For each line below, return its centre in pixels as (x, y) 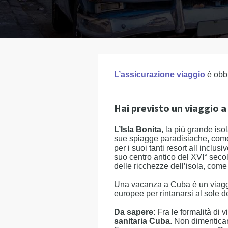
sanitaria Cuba (142, 221)
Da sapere (134, 212)
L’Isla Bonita (138, 130)
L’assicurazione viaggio (160, 75)
